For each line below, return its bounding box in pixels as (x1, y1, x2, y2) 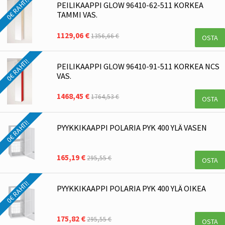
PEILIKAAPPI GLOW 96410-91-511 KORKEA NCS (57, 61, 220, 71)
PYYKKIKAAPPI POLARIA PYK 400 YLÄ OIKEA (57, 183, 206, 194)
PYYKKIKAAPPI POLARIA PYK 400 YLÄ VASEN (57, 122, 207, 133)
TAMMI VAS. (57, 9, 98, 20)
